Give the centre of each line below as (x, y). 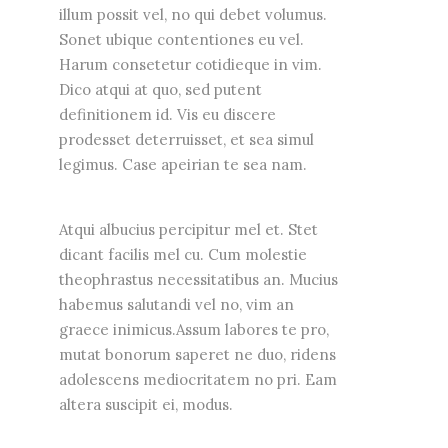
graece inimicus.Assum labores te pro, (194, 330)
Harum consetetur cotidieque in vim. (190, 65)
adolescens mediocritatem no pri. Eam (198, 380)
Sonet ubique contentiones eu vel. (181, 40)
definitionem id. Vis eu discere (167, 115)
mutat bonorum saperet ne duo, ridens (197, 355)
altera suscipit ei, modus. (146, 405)
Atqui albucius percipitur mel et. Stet (188, 230)
